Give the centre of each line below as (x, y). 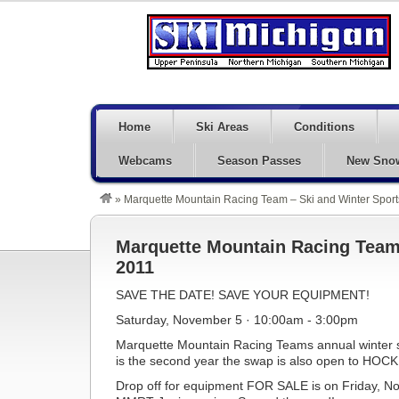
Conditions (324, 127)
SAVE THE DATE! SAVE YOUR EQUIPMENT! (243, 295)
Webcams (145, 161)
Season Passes (259, 161)
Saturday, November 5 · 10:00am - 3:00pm (237, 320)
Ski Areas (222, 127)
